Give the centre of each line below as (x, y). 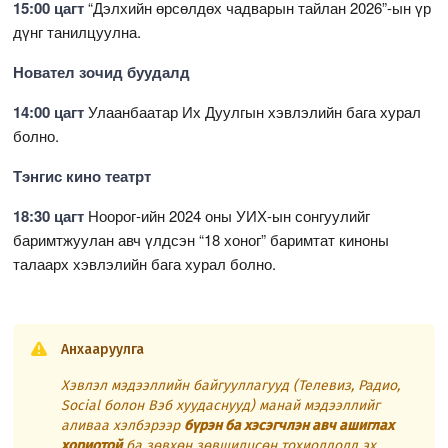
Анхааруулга (103, 349)
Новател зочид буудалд (102, 71)
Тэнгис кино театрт (82, 175)
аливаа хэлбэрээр (123, 425)
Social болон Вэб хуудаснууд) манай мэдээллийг (221, 405)
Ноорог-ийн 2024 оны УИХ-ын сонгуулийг (227, 215)
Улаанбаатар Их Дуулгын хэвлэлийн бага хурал (253, 111)
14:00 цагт (49, 111)
